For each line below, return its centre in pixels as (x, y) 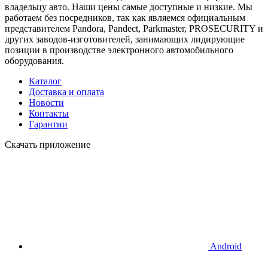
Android (225, 246)
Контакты (49, 114)
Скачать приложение (48, 145)
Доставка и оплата (66, 92)
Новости (46, 103)
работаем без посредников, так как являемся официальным (125, 18)
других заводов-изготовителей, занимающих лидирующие (125, 39)
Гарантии (48, 124)
